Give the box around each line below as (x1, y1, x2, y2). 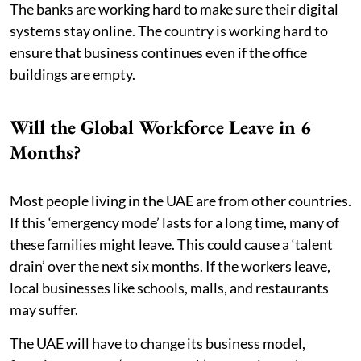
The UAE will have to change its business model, (10, 334, 305, 352)
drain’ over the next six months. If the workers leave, (10, 256, 330, 275)
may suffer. (10, 300, 78, 318)
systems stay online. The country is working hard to (10, 21, 328, 39)
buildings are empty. (10, 64, 135, 83)
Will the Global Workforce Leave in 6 (10, 114, 311, 139)
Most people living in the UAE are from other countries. (10, 191, 351, 210)
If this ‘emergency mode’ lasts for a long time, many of (10, 213, 339, 231)
